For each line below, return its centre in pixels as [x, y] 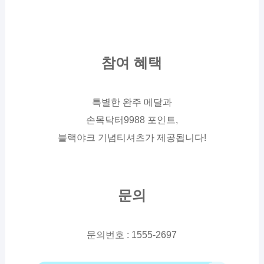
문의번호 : [109, 235]
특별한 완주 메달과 [132, 102]
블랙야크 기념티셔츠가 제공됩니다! [132, 137]
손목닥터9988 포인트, [132, 120]
